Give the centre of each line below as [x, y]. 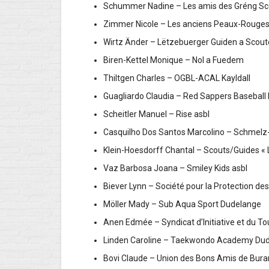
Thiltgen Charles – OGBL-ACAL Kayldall [180, 78]
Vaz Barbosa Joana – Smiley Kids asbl [182, 168]
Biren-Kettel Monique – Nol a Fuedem [181, 60]
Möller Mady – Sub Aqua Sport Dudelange [182, 204]
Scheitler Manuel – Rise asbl [168, 114]
